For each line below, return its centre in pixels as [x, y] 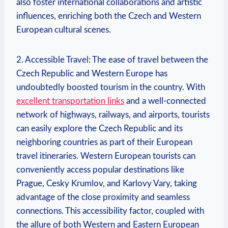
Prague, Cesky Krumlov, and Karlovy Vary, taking [107, 183]
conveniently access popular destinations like [100, 169]
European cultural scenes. [64, 30]
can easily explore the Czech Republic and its [99, 128]
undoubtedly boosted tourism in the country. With [111, 87]
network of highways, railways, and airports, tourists [113, 115]
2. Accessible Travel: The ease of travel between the [112, 60]
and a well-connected [165, 101]
